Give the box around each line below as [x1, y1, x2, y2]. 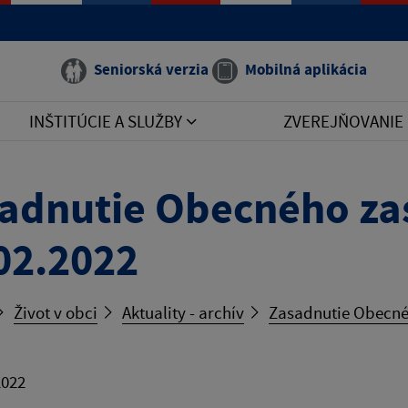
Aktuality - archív [122, 301, 244, 323]
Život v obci [14, 301, 97, 323]
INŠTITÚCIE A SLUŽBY [29, 110, 187, 132]
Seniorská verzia [94, 59, 209, 79]
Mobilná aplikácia [245, 59, 367, 79]
